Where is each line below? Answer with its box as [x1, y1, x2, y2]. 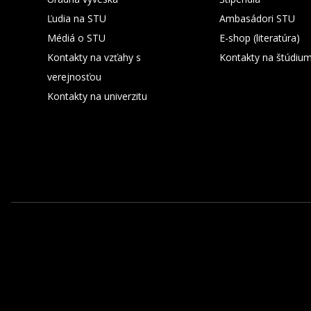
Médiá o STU [47, 31, 106, 44]
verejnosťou [47, 70, 101, 83]
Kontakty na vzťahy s [47, 51, 141, 64]
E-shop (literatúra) [219, 31, 300, 44]
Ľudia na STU [47, 12, 106, 25]
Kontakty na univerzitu [47, 90, 147, 103]
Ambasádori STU [219, 12, 295, 25]
